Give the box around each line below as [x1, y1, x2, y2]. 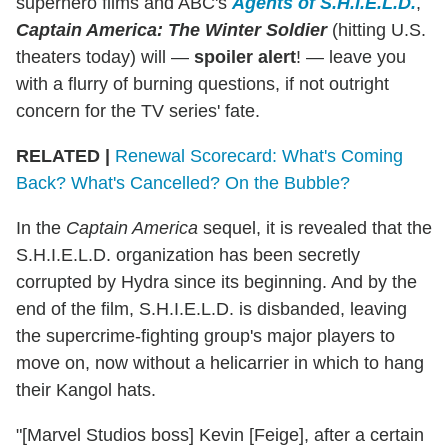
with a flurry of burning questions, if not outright [16, 73, 389, 94]
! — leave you [296, 46, 406, 67]
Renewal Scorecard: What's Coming [115, 145, 403, 166]
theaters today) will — [16, 46, 194, 67]
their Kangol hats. [16, 379, 156, 400]
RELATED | [16, 145, 110, 166]
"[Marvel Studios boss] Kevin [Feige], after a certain [16, 424, 424, 445]
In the [16, 217, 66, 238]
